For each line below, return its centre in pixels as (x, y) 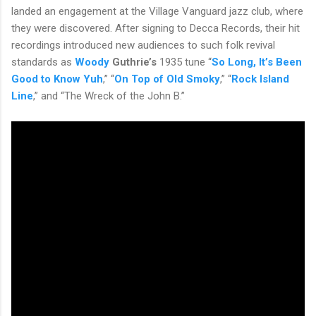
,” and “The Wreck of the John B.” (110, 96)
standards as (43, 62)
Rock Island (260, 79)
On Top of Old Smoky (167, 79)
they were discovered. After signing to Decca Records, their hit (156, 28)
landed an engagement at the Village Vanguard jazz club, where (157, 11)
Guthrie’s (134, 62)
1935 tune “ (184, 62)
